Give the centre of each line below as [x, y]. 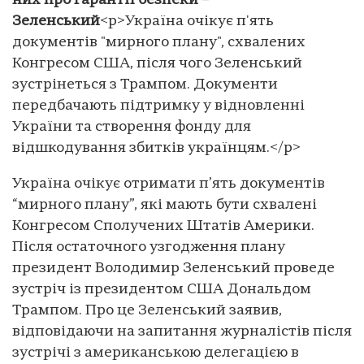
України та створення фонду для [132, 127]
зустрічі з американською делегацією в [156, 353]
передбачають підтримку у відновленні [158, 106]
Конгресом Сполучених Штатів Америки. [163, 226]
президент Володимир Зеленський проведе [173, 268]
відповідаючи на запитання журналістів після [182, 331]
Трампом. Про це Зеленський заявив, [147, 310]
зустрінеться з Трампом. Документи [145, 84]
